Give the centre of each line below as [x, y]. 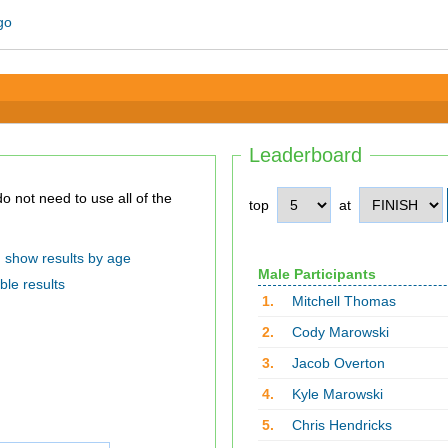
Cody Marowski [340, 332]
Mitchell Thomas [343, 301]
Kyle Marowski [337, 394]
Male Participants [316, 274]
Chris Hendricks [341, 425]
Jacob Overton [338, 363]
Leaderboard [305, 155]
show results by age [67, 258]
